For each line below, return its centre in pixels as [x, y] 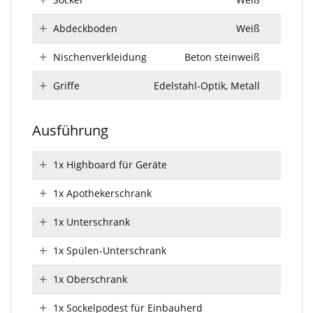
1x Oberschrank [90, 279]
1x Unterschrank [92, 222]
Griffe [66, 86]
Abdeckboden [85, 28]
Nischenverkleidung [100, 57]
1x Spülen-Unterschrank [110, 250]
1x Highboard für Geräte [110, 165]
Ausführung [70, 130]
